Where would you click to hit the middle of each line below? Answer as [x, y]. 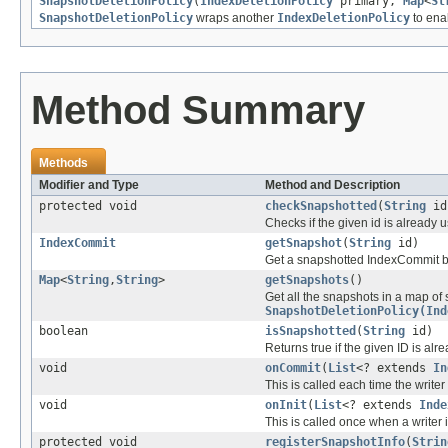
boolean [63, 330]
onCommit [293, 367]
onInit [286, 404]
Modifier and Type [89, 184]
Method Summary [198, 109]
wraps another [235, 17]
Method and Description [332, 184]
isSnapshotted [310, 330]
